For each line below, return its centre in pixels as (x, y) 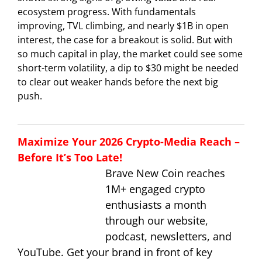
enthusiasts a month (156, 204)
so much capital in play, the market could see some (130, 54)
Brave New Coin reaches (165, 173)
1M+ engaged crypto (155, 189)
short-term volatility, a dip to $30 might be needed (128, 68)
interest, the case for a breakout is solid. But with (125, 39)
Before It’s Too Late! (70, 157)
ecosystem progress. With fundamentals (107, 11)
